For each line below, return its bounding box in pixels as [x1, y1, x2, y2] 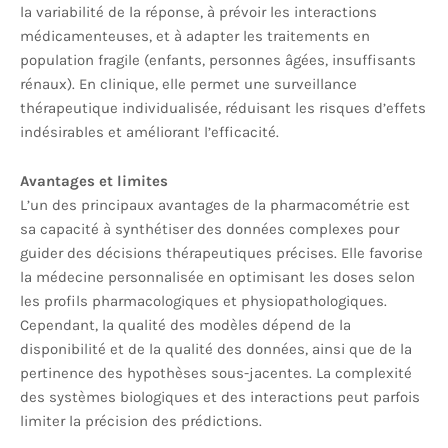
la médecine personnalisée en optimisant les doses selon [20, 268, 415, 286]
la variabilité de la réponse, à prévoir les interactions [20, 3, 377, 21]
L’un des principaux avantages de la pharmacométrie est [20, 196, 410, 214]
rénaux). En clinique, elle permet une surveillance [20, 75, 357, 93]
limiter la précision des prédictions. [20, 412, 262, 430]
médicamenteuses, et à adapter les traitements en [20, 27, 370, 45]
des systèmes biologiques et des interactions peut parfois [20, 388, 420, 406]
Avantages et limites [20, 172, 168, 190]
